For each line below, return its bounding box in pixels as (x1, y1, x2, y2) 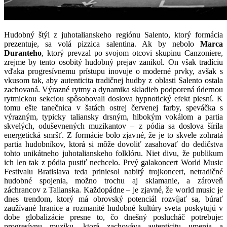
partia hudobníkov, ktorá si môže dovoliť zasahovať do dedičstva (4, 140, 223, 148)
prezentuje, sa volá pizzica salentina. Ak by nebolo (4, 40, 200, 48)
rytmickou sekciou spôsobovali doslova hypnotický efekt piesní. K (4, 94, 223, 103)
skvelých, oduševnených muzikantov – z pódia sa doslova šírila (4, 122, 223, 130)
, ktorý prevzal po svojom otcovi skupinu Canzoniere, (42, 49, 223, 57)
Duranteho (4, 49, 42, 57)
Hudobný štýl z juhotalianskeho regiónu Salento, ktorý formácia (4, 30, 223, 39)
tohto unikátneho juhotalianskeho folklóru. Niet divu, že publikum (4, 149, 223, 158)
